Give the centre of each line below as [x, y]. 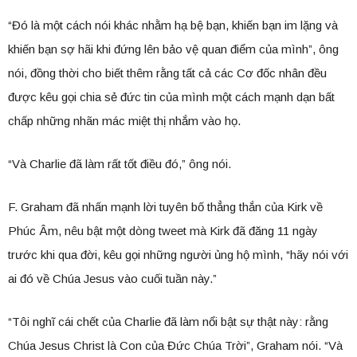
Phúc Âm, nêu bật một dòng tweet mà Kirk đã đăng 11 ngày [163, 230]
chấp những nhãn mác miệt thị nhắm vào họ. [124, 120]
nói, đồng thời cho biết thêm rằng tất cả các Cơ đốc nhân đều [167, 73]
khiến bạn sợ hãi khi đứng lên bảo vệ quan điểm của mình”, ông [173, 49]
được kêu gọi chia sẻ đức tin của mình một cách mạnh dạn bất [171, 96]
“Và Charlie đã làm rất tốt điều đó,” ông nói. [120, 163]
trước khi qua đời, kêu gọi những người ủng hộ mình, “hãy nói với [178, 254]
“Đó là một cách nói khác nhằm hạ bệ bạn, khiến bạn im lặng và [173, 25]
